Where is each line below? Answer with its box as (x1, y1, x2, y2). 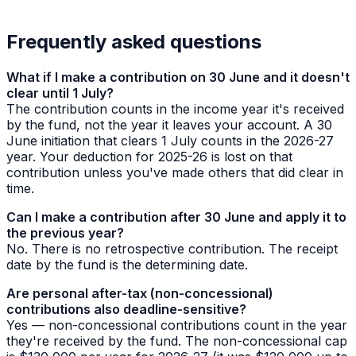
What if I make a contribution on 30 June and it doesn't (6, 69, 350, 85)
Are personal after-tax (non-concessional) (6, 285, 273, 301)
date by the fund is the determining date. (6, 257, 248, 273)
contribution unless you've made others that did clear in (6, 164, 343, 180)
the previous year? (6, 225, 124, 241)
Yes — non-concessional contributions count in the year (6, 317, 347, 333)
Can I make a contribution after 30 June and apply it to (6, 209, 346, 225)
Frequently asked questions (6, 30, 261, 54)
